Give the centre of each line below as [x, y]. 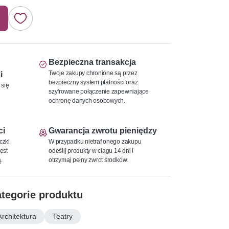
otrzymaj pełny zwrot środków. [88, 159]
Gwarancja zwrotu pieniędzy [103, 130]
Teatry [63, 216]
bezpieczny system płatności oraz [93, 82]
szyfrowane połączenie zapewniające [99, 91]
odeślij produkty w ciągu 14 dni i [91, 150]
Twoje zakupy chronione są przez [93, 73]
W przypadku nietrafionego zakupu [95, 141]
